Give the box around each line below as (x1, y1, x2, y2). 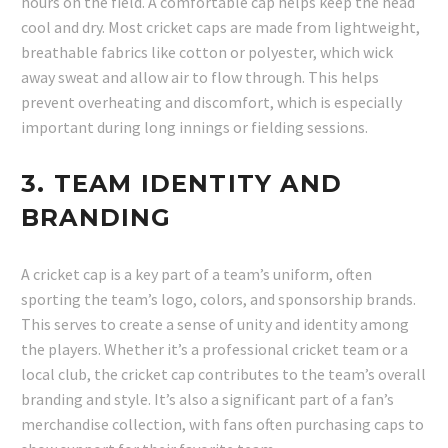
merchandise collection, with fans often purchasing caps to (21, 414, 424, 435)
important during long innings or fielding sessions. (21, 117, 368, 138)
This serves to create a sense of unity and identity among (21, 314, 409, 335)
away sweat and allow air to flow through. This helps (21, 67, 379, 88)
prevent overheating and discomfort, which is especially (21, 92, 402, 113)
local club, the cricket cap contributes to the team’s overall (21, 364, 426, 385)
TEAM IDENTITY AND (53, 169, 343, 199)
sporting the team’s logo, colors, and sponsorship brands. (21, 289, 416, 310)
